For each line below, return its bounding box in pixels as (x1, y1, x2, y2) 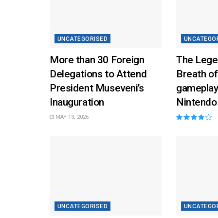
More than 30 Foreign (50, 54, 145, 66)
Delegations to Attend (50, 68, 147, 80)
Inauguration (50, 96, 104, 108)
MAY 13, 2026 (54, 113, 89, 120)
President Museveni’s (50, 82, 144, 94)
